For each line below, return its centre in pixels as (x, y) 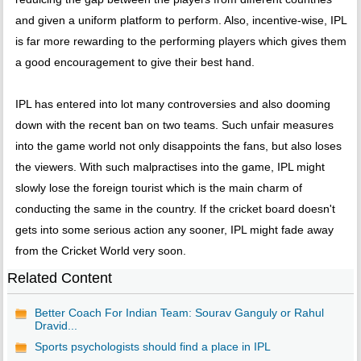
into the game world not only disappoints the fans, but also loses (178, 146)
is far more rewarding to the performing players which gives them (180, 41)
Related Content (59, 278)
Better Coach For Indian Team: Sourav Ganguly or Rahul (179, 313)
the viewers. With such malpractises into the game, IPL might (170, 167)
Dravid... (56, 326)
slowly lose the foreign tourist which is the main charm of (158, 188)
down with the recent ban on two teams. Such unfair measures (174, 125)
